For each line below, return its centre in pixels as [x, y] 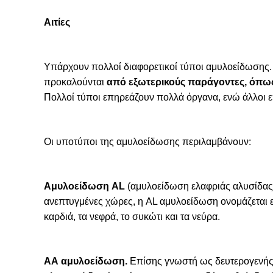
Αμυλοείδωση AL [84, 186]
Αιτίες [57, 22]
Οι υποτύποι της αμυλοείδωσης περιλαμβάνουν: [147, 142]
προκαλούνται [75, 82]
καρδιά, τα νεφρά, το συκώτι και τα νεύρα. [132, 217]
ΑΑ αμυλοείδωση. [86, 261]
